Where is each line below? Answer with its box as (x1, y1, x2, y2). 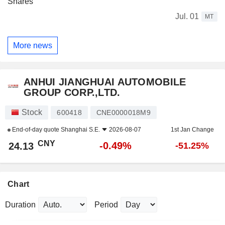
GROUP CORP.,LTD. (24, 87, 121, 98)
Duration (5, 200, 36, 209)
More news (13, 41, 52, 50)
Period (94, 200, 118, 209)
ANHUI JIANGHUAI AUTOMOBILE (24, 76, 186, 88)
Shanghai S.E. (61, 126, 100, 134)
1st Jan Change (170, 126, 214, 134)
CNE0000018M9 (96, 108, 151, 117)
